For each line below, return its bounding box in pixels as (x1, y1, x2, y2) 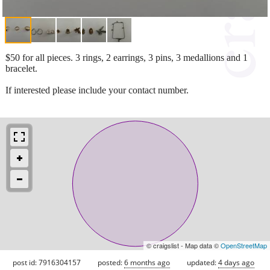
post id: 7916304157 (13, 257, 81, 268)
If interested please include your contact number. (5, 84, 189, 95)
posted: (98, 257, 124, 268)
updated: (187, 257, 218, 268)
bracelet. (5, 63, 37, 74)
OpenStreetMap (221, 240, 267, 250)
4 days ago (218, 257, 254, 268)
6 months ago (124, 257, 170, 268)
